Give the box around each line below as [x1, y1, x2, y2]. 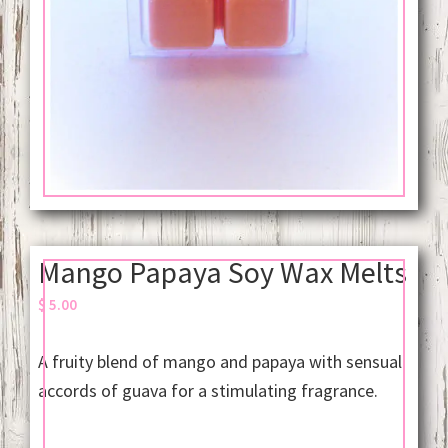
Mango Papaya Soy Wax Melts [37, 253, 407, 292]
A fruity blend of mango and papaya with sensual [37, 350, 402, 374]
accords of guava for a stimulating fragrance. [37, 379, 378, 403]
